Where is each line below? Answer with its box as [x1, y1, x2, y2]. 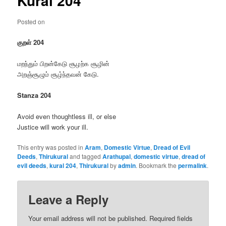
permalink [178, 161, 207, 171]
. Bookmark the [136, 161, 179, 170]
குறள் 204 [17, 37, 44, 47]
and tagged [68, 152, 103, 161]
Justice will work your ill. [17, 122, 89, 132]
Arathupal [102, 152, 131, 161]
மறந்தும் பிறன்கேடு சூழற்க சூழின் [17, 58, 110, 68]
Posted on [17, 17, 45, 26]
